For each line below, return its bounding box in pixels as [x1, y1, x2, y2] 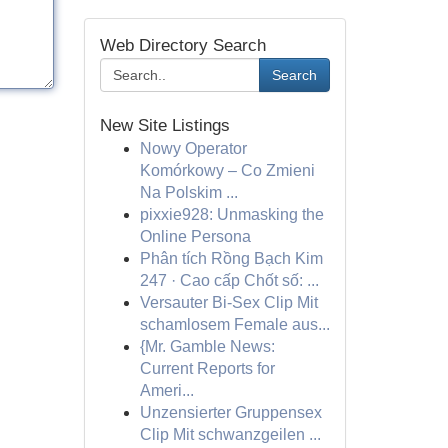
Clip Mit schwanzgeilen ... [139, 426, 321, 443]
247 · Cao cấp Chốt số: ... [139, 272, 319, 289]
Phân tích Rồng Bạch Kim [139, 250, 323, 267]
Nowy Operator [139, 140, 247, 157]
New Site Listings [99, 116, 230, 135]
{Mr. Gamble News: [139, 338, 275, 355]
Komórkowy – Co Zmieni [139, 162, 315, 179]
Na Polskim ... [139, 184, 238, 201]
